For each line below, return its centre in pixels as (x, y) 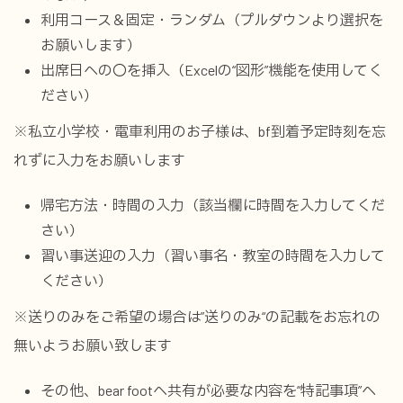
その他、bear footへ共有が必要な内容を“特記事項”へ (208, 390)
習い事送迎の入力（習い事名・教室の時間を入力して (213, 255)
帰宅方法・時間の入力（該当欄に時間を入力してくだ (213, 205)
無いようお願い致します (93, 345)
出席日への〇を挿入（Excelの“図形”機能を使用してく (211, 70)
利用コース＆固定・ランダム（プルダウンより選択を (212, 19)
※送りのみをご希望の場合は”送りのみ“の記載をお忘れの (197, 316)
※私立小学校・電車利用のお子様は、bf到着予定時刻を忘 (200, 131)
